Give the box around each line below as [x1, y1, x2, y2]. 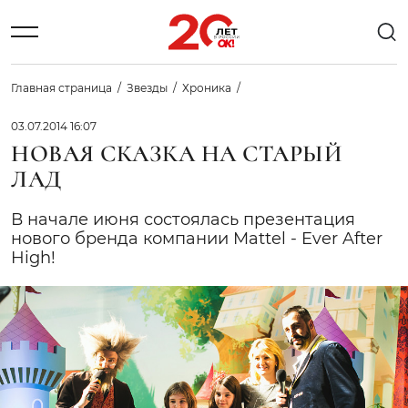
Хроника [182, 81, 231, 95]
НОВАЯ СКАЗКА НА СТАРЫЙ [11, 139, 343, 168]
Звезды [127, 81, 168, 95]
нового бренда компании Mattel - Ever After [11, 229, 382, 249]
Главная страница [11, 81, 112, 95]
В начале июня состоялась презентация [11, 209, 355, 229]
